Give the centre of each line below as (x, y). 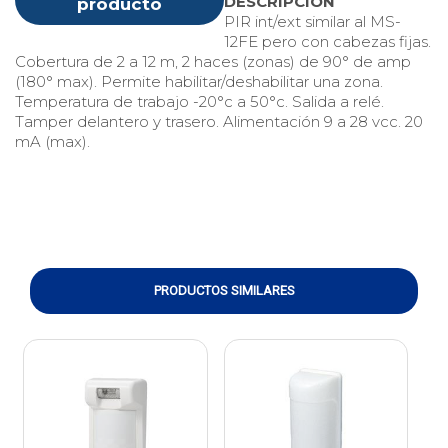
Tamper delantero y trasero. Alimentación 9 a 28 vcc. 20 (219, 121)
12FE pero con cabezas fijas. (327, 41)
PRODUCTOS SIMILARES (224, 290)
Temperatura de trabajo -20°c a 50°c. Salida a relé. (199, 101)
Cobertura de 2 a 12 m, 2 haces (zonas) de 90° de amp (213, 61)
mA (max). (52, 141)
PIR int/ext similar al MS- (312, 21)
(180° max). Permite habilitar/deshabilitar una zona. (199, 81)
